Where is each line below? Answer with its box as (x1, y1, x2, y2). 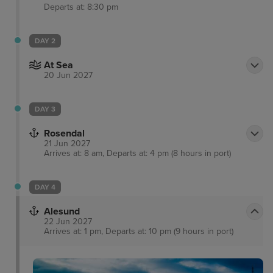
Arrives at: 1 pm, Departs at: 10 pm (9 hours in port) (44, 225, 233, 236)
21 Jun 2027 (44, 138, 90, 149)
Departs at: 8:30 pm (44, 1, 118, 12)
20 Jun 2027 (44, 69, 93, 80)
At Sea (44, 58, 73, 71)
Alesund (44, 205, 80, 218)
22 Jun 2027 (44, 216, 92, 227)
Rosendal (44, 127, 85, 140)
